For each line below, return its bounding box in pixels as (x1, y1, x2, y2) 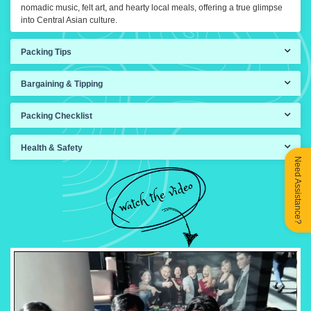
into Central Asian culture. (21, 15, 117, 26)
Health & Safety (21, 143, 83, 153)
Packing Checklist (21, 111, 92, 121)
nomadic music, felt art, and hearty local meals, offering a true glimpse (21, 3, 283, 13)
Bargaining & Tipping (21, 79, 103, 90)
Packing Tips (21, 47, 72, 58)
